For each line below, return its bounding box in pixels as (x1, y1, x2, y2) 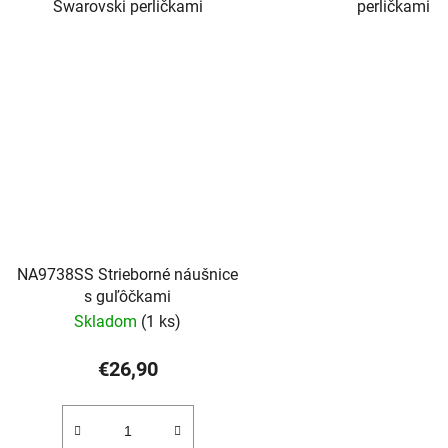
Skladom (74, 311, 142, 331)
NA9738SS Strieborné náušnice (17, 264, 239, 284)
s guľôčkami (84, 286, 172, 306)
